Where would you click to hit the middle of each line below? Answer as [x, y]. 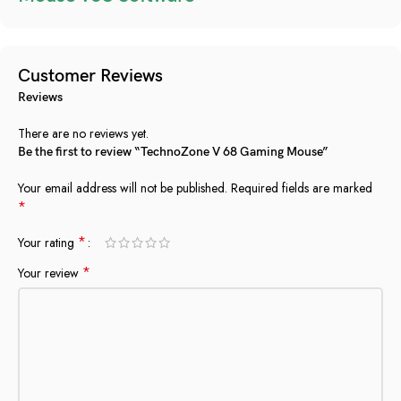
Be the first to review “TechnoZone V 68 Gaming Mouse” [173, 151]
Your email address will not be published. [123, 188]
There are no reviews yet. [83, 133]
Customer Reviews [90, 76]
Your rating [48, 242]
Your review [50, 273]
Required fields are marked [302, 188]
